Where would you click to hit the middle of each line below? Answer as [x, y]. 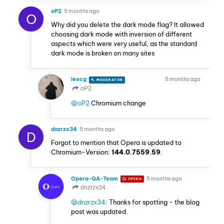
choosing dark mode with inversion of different [121, 34]
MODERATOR [109, 79]
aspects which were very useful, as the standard [124, 43]
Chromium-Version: [81, 152]
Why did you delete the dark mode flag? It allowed [127, 24]
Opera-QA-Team [94, 179]
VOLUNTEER [147, 79]
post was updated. [99, 212]
